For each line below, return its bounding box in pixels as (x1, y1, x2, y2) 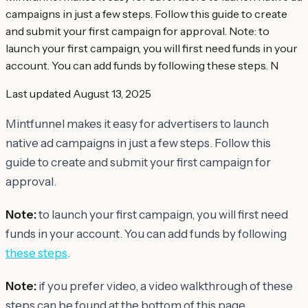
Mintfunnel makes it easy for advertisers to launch (5, 116, 269, 131)
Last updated (5, 86, 71, 100)
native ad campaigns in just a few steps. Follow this (5, 135, 271, 150)
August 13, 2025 (73, 86, 151, 100)
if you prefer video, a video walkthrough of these (36, 278, 293, 293)
